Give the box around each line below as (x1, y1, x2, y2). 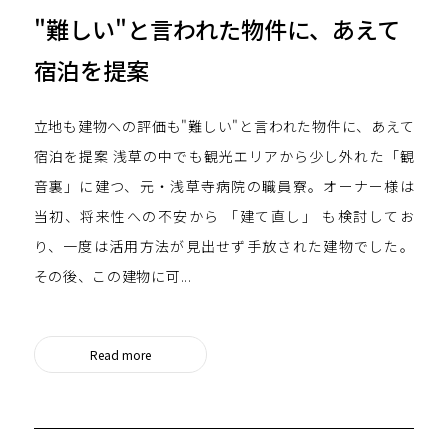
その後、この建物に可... (33, 265, 192, 286)
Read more (89, 345, 151, 363)
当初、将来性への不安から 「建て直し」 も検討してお (33, 205, 415, 226)
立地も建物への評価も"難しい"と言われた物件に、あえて (33, 115, 415, 136)
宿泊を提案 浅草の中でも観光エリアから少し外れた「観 (33, 145, 415, 166)
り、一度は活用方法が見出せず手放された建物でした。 (33, 235, 415, 256)
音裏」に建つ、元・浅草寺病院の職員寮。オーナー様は (33, 175, 415, 196)
